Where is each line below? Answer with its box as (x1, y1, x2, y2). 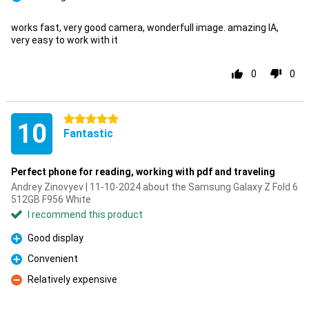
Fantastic (63, 127, 113, 140)
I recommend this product (28, 209, 143, 220)
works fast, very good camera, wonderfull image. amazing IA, (11, 22, 279, 33)
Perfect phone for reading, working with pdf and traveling (11, 166, 275, 177)
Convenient (28, 253, 78, 264)
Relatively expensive (28, 274, 117, 285)
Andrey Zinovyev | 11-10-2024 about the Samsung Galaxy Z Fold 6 (11, 181, 298, 192)
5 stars (63, 114, 95, 125)
